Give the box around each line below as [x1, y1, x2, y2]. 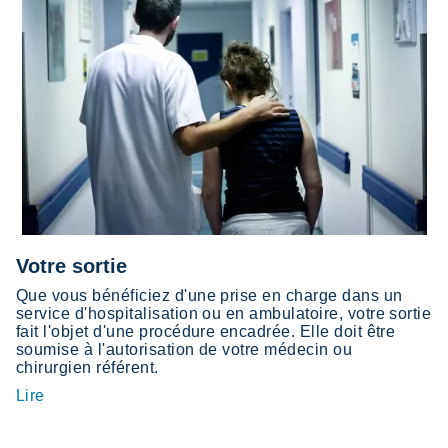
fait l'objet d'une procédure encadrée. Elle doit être [16, 322, 396, 340]
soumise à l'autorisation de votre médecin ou [16, 340, 353, 358]
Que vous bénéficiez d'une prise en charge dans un [16, 286, 403, 304]
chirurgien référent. [16, 358, 159, 376]
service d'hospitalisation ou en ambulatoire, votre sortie [16, 304, 432, 322]
